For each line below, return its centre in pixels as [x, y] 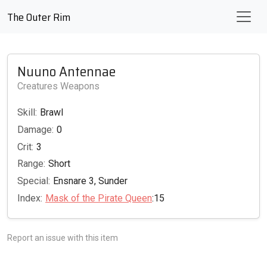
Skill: [27, 112]
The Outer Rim [39, 17]
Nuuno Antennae [66, 71]
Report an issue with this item [63, 237]
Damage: [35, 129]
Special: [34, 181]
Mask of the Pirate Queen [99, 198]
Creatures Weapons [58, 86]
